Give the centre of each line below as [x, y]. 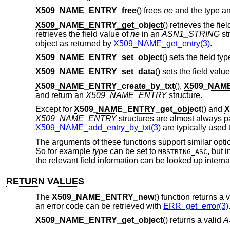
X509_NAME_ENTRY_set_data [95, 72]
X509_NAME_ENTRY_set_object [99, 57]
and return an [60, 95]
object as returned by [74, 43]
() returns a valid [193, 220]
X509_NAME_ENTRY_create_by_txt [105, 86]
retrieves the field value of [83, 34]
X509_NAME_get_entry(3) [161, 43]
